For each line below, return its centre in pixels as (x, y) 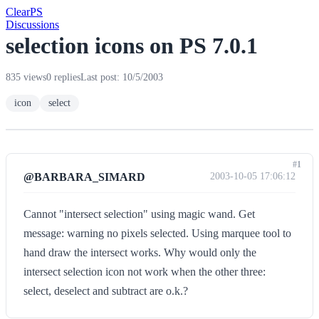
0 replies (63, 77)
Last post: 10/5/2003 (122, 77)
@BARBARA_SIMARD (84, 177)
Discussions (32, 25)
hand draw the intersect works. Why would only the (140, 252)
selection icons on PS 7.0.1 (132, 46)
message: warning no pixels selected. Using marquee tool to (157, 233)
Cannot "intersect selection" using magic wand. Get (139, 214)
